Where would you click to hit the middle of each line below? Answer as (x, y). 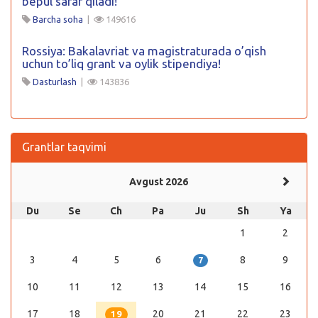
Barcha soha (58, 19)
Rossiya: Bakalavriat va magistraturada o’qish (144, 50)
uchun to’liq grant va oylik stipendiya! (121, 63)
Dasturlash (55, 81)
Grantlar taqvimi (64, 147)
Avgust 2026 (159, 181)
